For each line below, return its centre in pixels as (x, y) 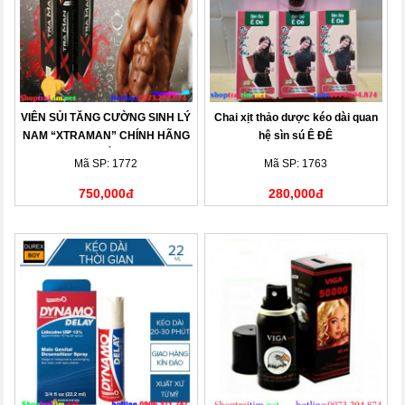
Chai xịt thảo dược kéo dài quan (296, 117)
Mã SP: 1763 (296, 163)
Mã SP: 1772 (106, 163)
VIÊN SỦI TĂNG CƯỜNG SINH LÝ (106, 117)
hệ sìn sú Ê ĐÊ (296, 135)
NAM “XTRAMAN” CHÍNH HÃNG (106, 135)
